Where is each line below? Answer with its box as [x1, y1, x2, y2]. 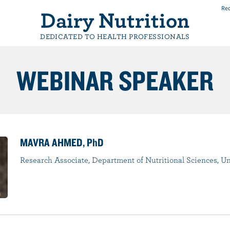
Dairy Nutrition [41, 7, 189, 32]
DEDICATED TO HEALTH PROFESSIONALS [40, 32, 190, 41]
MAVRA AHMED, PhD [20, 136, 104, 149]
